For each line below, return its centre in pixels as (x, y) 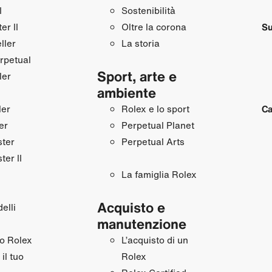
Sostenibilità (148, 10)
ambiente (126, 92)
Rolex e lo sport (155, 108)
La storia (140, 43)
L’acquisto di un (155, 240)
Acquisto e (131, 207)
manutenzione (141, 223)
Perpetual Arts (153, 141)
